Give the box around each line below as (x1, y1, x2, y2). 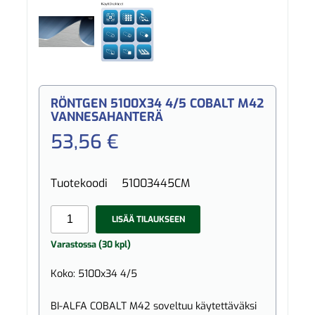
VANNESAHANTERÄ (51, 108, 164, 126)
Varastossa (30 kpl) (51, 238, 131, 251)
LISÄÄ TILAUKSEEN (111, 213, 185, 225)
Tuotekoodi (51, 176, 108, 191)
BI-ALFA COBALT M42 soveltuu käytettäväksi (51, 299, 257, 313)
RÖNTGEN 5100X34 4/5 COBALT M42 (51, 95, 264, 112)
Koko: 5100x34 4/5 (51, 266, 138, 281)
